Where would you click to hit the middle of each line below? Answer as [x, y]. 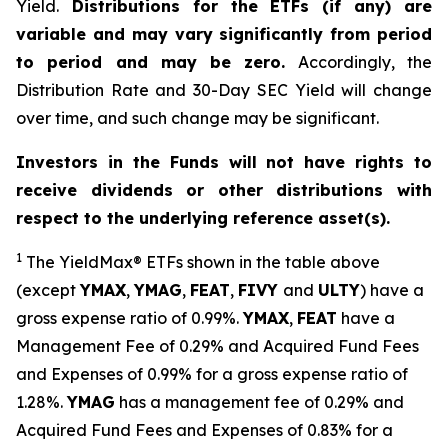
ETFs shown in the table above [261, 262]
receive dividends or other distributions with [224, 190]
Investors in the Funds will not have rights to [224, 162]
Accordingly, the [359, 62]
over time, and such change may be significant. [197, 118]
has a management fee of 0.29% [244, 402]
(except [48, 290]
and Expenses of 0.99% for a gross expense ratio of [212, 374]
